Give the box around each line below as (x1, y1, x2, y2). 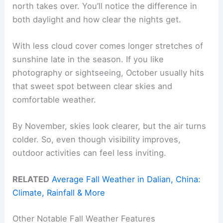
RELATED (12, 174, 50, 185)
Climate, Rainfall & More (12, 188, 106, 198)
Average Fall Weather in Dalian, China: (52, 174, 201, 185)
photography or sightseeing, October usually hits (12, 67, 205, 78)
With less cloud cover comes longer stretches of (12, 40, 204, 51)
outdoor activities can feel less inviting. (12, 148, 167, 158)
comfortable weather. (12, 94, 97, 105)
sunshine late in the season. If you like (12, 54, 164, 64)
